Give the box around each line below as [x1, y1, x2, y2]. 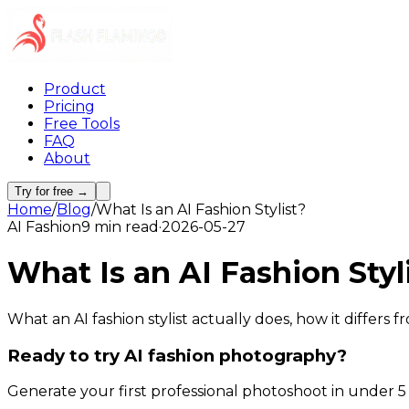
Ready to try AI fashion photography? [7, 344, 347, 366]
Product [44, 80, 106, 98]
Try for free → [15, 184, 89, 198]
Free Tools [44, 115, 120, 132]
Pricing [44, 98, 95, 115]
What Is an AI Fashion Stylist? [96, 201, 306, 218]
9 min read [81, 218, 159, 236]
